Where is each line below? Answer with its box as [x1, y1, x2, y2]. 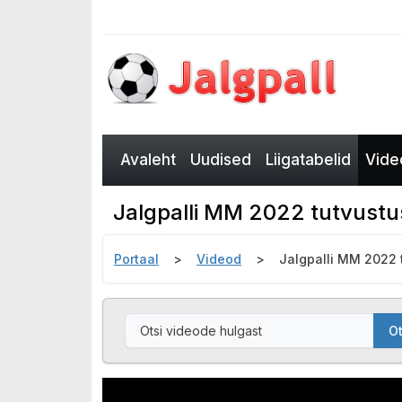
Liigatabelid [266, 151, 351, 169]
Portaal [114, 251, 159, 267]
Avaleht [120, 151, 176, 169]
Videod [197, 251, 241, 267]
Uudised [190, 151, 251, 169]
